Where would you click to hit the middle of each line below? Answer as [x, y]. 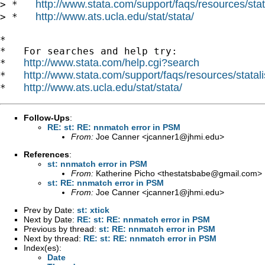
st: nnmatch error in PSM [97, 164]
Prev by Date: [50, 210]
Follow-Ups [47, 117]
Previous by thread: [61, 229]
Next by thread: [54, 238]
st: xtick [93, 210]
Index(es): [43, 248]
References [46, 154]
